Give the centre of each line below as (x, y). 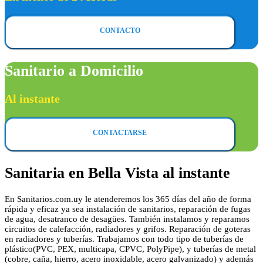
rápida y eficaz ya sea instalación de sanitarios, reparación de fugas (128, 209)
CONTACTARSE (120, 133)
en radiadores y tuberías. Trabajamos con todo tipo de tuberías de (124, 239)
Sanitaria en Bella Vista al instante (117, 173)
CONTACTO (120, 30)
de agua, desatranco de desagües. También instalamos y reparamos (127, 219)
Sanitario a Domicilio (74, 70)
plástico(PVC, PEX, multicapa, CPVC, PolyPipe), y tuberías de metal (130, 249)
